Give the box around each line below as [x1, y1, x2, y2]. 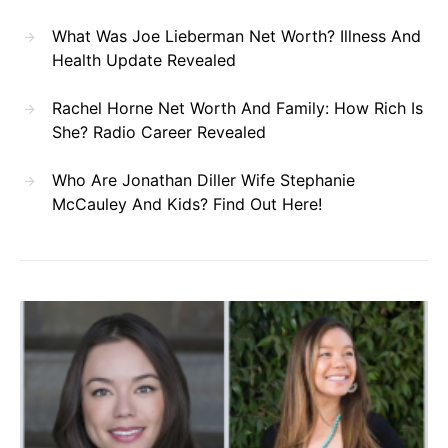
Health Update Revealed [52, 49, 236, 70]
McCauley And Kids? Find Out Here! [52, 193, 322, 214]
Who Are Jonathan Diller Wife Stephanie [52, 169, 355, 190]
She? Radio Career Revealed [52, 121, 266, 142]
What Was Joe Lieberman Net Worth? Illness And [52, 25, 421, 46]
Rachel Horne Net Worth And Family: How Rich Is [52, 97, 423, 118]
